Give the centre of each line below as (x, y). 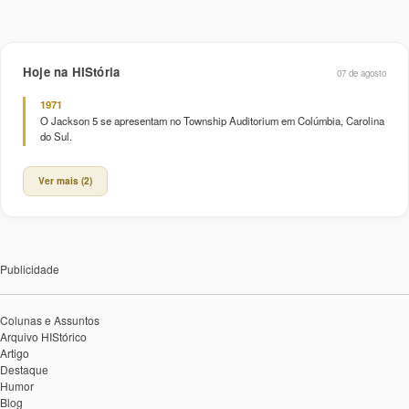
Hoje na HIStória (72, 71)
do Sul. (56, 136)
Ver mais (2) (65, 180)
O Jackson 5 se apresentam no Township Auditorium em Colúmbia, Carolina (212, 120)
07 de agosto (362, 73)
